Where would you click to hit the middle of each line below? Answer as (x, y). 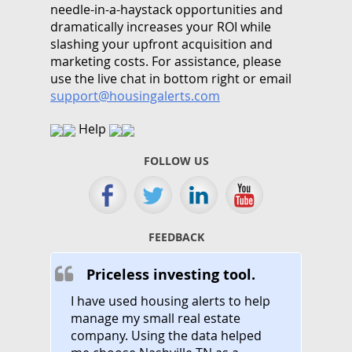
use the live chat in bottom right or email (171, 78)
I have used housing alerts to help (170, 301)
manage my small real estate (156, 318)
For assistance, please (216, 61)
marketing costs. (101, 61)
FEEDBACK (176, 236)
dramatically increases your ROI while (161, 26)
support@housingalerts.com (135, 95)
